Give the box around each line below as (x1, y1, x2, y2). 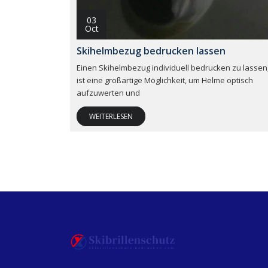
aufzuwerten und (77, 87, 140, 98)
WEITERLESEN (89, 111, 133, 121)
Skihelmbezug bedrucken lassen (77, 44, 226, 57)
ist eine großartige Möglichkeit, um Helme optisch (77, 74, 253, 86)
